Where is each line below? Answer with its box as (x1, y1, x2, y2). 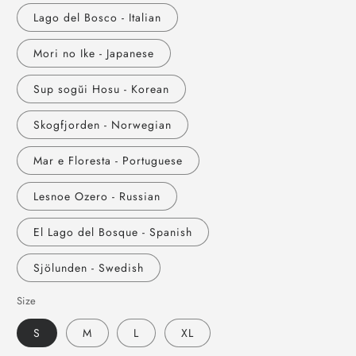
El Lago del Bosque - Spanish (33, 224, 192, 241)
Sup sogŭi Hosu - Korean (33, 81, 169, 98)
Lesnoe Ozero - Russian (33, 188, 161, 205)
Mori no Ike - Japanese (33, 45, 154, 62)
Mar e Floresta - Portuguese (33, 153, 183, 169)
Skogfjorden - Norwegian (33, 117, 172, 133)
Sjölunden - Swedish (33, 260, 144, 277)
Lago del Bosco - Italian (33, 10, 161, 26)
